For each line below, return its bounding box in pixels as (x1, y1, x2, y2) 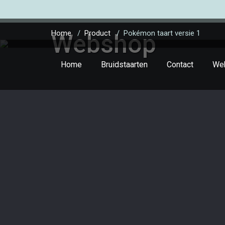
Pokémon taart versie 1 (124, 29, 200, 38)
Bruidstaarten (101, 60, 148, 69)
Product (84, 29, 110, 38)
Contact (167, 60, 193, 69)
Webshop (51, 29, 156, 59)
